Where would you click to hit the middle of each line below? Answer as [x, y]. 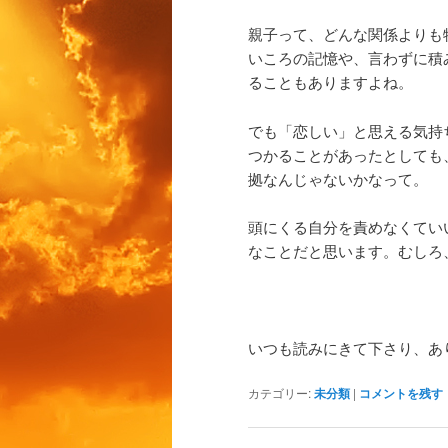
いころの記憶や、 [308, 58]
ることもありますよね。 [330, 82]
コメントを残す [401, 393]
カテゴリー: [279, 393]
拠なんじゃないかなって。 [338, 178]
